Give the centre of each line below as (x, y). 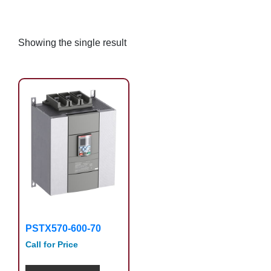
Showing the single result (72, 42)
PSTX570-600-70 (63, 229)
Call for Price (52, 245)
